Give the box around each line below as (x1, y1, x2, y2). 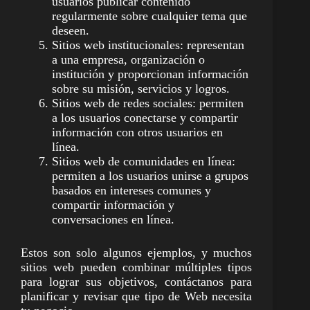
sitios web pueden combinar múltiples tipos (21, 260, 253, 275)
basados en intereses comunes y (52, 183, 211, 198)
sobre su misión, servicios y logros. (52, 82, 230, 96)
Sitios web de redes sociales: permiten (52, 96, 244, 111)
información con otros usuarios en (52, 125, 223, 140)
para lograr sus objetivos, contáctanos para (21, 275, 253, 289)
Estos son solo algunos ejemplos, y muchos (21, 246, 253, 260)
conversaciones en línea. (52, 212, 174, 227)
